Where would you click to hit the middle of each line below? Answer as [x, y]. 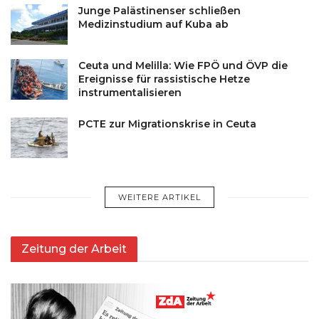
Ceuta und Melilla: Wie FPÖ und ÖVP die [183, 65]
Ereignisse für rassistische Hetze [164, 79]
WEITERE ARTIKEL [159, 198]
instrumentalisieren [130, 92]
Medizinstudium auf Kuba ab [153, 24]
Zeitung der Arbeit [74, 249]
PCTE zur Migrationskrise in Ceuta [167, 124]
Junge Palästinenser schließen [159, 10]
